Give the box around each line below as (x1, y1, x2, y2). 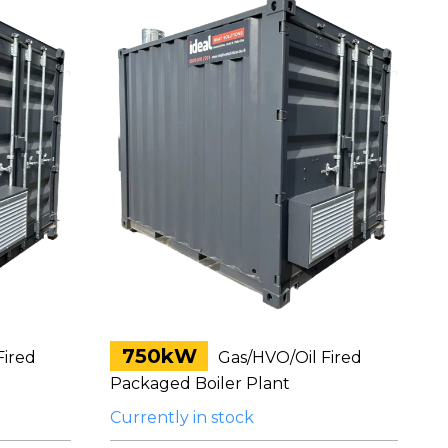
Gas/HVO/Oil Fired (213, 347, 362, 367)
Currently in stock (110, 407, 255, 427)
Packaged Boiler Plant (110, 373, 291, 393)
